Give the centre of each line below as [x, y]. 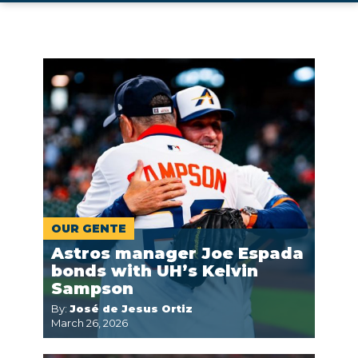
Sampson [92, 288]
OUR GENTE [89, 229]
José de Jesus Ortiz [131, 308]
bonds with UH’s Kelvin [155, 271]
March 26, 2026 [89, 323]
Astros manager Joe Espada [177, 253]
